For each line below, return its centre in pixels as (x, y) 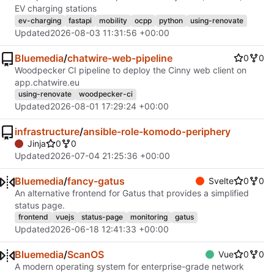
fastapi (80, 20)
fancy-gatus (96, 181)
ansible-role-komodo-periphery (157, 131)
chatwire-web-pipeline (120, 58)
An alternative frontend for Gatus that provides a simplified (132, 193)
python (171, 20)
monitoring (149, 217)
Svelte (221, 180)
